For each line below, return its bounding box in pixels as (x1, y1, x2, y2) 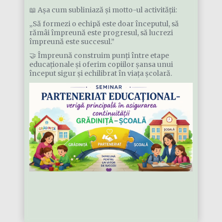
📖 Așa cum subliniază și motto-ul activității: (29, 5, 177, 14)
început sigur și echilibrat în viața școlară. (29, 69, 172, 78)
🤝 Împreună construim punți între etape (29, 51, 169, 60)
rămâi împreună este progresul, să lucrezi (29, 28, 173, 37)
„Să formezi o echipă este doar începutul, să (29, 19, 179, 28)
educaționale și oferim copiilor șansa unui (29, 60, 173, 69)
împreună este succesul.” (29, 37, 115, 46)
